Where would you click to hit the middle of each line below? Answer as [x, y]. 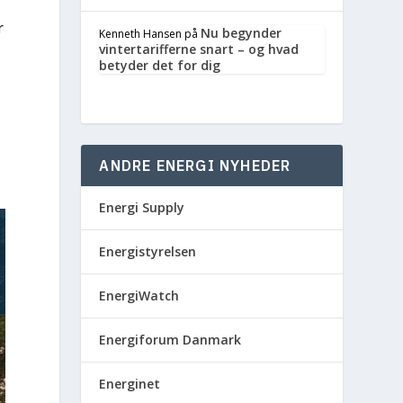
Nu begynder [242, 33]
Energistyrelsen [148, 251]
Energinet [130, 384]
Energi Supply [142, 207]
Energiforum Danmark [170, 340]
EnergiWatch [139, 296]
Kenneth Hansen [141, 34]
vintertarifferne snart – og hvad [199, 49]
